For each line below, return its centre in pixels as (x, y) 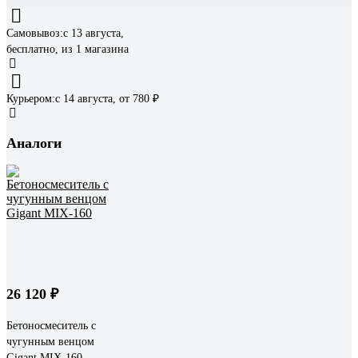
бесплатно (31, 49)
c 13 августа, (93, 33)
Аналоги (34, 143)
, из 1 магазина (92, 49)
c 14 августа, (86, 99)
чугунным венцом (50, 341)
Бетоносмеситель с (51, 325)
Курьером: (31, 99)
